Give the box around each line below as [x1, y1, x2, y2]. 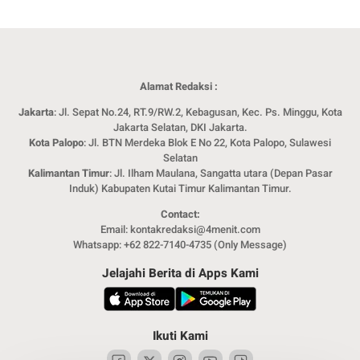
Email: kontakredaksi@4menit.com [100, 221, 260, 237]
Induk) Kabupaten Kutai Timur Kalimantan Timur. [68, 180, 292, 196]
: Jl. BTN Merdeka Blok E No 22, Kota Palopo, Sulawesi [84, 134, 331, 150]
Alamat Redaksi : [140, 78, 220, 94]
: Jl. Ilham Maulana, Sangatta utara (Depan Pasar [108, 165, 333, 181]
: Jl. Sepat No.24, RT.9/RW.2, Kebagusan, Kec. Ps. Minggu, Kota [53, 104, 342, 120]
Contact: [160, 206, 200, 222]
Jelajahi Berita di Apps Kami [101, 264, 259, 282]
